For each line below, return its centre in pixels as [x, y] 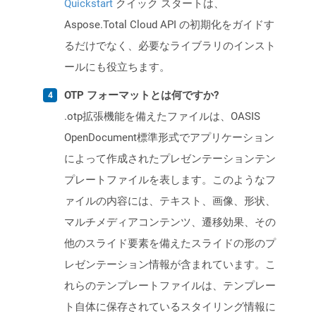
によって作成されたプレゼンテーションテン [170, 159]
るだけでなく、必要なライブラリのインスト [170, 46]
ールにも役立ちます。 [117, 67]
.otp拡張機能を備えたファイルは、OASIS [162, 117]
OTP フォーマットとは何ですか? [141, 96]
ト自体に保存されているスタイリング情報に [170, 307]
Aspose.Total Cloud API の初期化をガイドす [169, 25]
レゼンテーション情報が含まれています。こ [170, 265]
